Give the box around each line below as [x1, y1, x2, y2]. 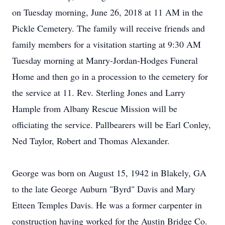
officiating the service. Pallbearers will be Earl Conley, [12, 119, 211, 131]
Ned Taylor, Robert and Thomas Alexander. [12, 135, 170, 147]
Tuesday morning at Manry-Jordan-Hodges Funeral [12, 54, 198, 66]
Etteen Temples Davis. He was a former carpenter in [12, 199, 202, 211]
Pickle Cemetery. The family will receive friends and [12, 22, 205, 34]
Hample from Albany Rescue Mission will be [12, 102, 177, 115]
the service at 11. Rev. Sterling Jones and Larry [12, 86, 185, 98]
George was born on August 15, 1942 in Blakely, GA [12, 167, 206, 179]
